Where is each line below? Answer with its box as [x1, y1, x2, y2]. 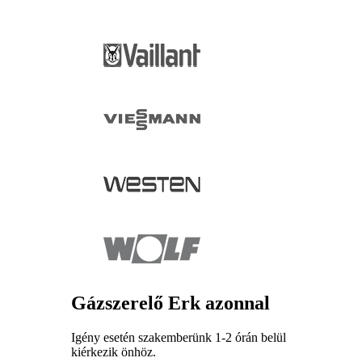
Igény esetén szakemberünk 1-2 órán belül [71, 330, 286, 344]
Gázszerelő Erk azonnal [71, 293, 270, 314]
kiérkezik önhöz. [71, 344, 156, 359]
